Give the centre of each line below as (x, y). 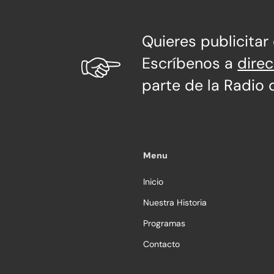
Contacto (161, 244)
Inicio (153, 182)
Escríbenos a (190, 63)
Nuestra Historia (175, 203)
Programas (164, 224)
